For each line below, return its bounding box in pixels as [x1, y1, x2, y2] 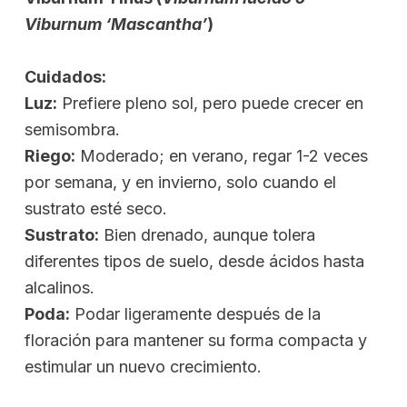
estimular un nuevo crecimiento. [25, 356, 262, 376]
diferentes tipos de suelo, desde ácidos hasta [25, 251, 364, 271]
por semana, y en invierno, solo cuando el [25, 172, 336, 192]
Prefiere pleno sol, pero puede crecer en [57, 93, 363, 113]
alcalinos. [25, 277, 94, 297]
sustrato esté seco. [25, 198, 167, 218]
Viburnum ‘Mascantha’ [25, 14, 207, 34]
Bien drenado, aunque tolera [99, 224, 315, 244]
